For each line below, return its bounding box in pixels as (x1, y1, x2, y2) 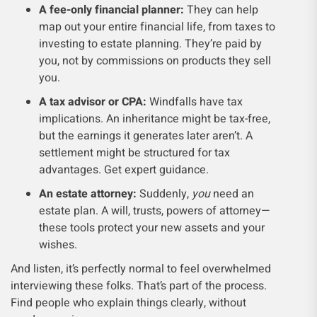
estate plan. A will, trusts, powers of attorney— (39, 202, 270, 219)
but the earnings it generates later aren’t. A (39, 127, 253, 144)
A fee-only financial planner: (39, 1, 184, 18)
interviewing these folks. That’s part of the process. (11, 277, 267, 294)
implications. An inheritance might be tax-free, (39, 110, 270, 127)
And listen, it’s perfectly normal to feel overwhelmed (11, 260, 271, 277)
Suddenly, (137, 185, 192, 202)
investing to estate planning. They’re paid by (39, 35, 262, 52)
